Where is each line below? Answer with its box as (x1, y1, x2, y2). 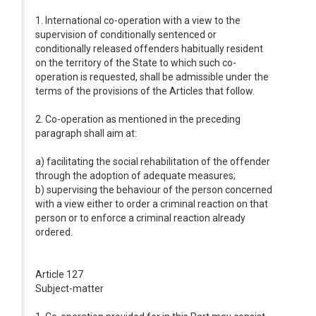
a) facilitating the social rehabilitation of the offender (35, 156, 270, 167)
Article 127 (35, 269, 83, 280)
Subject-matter (35, 283, 104, 294)
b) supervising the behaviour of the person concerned (35, 184, 272, 195)
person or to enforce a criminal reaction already (35, 212, 245, 224)
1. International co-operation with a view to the (35, 15, 241, 26)
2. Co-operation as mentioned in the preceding (35, 114, 241, 125)
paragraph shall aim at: (35, 128, 137, 139)
